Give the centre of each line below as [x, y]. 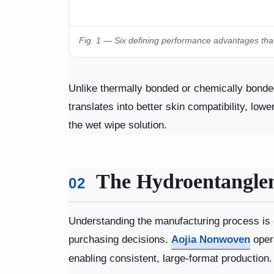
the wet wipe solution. [117, 125]
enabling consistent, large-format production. [170, 258]
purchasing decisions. [120, 239]
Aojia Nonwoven [210, 239]
